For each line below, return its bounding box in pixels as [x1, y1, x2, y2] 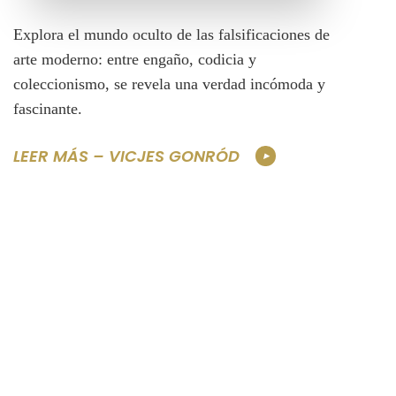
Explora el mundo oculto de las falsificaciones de [13, 26, 330, 44]
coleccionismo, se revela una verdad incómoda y [13, 75, 325, 94]
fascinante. [13, 100, 82, 118]
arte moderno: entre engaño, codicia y [13, 50, 256, 69]
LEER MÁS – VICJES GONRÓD [13, 144, 240, 167]
